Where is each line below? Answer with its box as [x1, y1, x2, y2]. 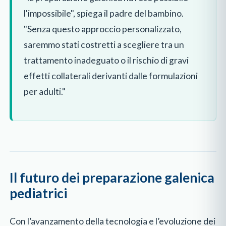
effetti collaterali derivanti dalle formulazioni [23, 70, 198, 81]
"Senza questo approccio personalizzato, [23, 23, 182, 34]
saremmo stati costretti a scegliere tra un [23, 39, 184, 50]
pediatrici [10, 185, 68, 201]
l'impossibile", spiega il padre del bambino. [23, 8, 184, 19]
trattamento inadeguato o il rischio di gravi [23, 54, 189, 66]
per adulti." [23, 86, 66, 97]
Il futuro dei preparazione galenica [10, 169, 215, 186]
